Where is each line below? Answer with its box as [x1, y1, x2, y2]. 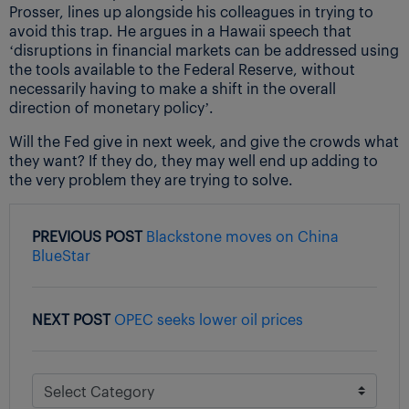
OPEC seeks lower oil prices [114, 309, 303, 329]
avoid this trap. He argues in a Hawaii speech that [9, 20, 351, 40]
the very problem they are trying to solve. [9, 169, 293, 189]
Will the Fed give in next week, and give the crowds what [9, 131, 399, 151]
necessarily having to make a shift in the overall [9, 78, 336, 98]
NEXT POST [32, 309, 110, 329]
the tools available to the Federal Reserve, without [9, 58, 355, 79]
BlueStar [32, 245, 90, 265]
